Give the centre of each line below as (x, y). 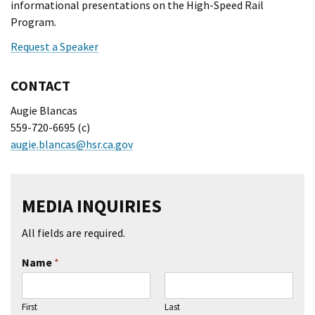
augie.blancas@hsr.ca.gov (72, 144)
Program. (33, 22)
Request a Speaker (54, 47)
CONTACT (40, 86)
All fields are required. (73, 233)
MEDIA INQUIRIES (92, 206)
